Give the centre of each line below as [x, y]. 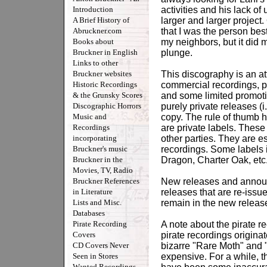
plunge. [177, 53]
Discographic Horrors [107, 106]
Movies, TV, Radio [103, 170]
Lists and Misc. [97, 202]
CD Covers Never [101, 245]
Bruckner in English [105, 52]
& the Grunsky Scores [108, 95]
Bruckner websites [102, 74]
